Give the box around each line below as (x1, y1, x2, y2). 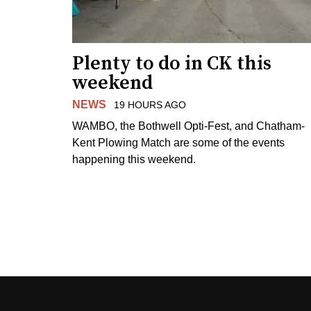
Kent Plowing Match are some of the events (72, 136, 285, 149)
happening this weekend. (72, 153, 196, 165)
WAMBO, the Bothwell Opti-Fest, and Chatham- (72, 119, 305, 132)
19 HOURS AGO (113, 99, 186, 110)
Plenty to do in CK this (72, 51, 271, 76)
